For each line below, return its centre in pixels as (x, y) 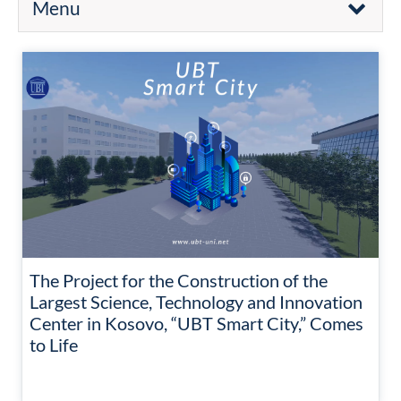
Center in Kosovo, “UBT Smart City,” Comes (196, 323)
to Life (54, 345)
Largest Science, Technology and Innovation (196, 302)
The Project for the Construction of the (179, 280)
